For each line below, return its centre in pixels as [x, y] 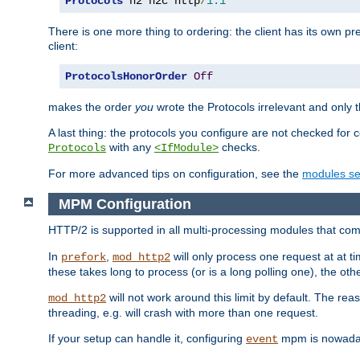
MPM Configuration [125, 204]
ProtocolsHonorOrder [126, 76]
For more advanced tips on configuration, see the [175, 173]
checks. [239, 147]
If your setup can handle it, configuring [147, 339]
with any [130, 147]
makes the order [92, 106]
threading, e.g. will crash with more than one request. [183, 313]
